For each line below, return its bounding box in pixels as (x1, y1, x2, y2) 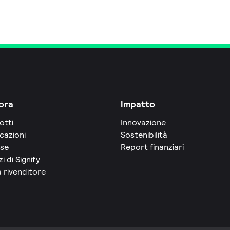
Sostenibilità (120, 129, 167, 140)
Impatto (120, 98, 155, 110)
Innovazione (120, 117, 166, 128)
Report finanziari (120, 141, 184, 152)
